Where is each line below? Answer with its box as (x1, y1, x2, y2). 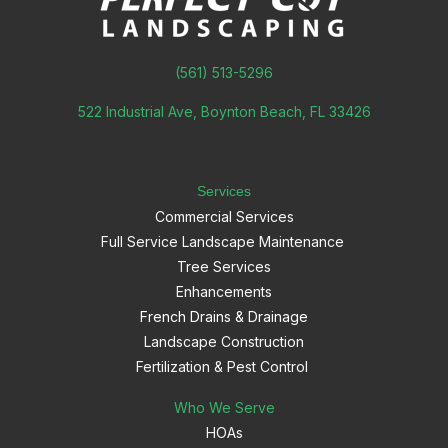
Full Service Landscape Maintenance (100, 232, 348, 250)
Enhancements (176, 282, 272, 300)
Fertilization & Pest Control (136, 357, 312, 375)
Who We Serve (173, 398, 275, 416)
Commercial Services (154, 207, 294, 225)
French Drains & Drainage (140, 307, 308, 325)
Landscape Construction (144, 332, 304, 350)
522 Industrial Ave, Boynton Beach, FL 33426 (77, 102, 371, 120)
